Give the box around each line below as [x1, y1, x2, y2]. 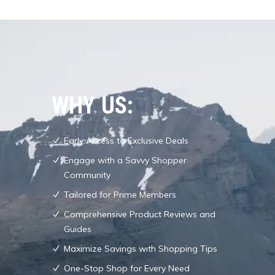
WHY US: [52, 91, 134, 119]
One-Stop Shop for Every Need [64, 262, 190, 274]
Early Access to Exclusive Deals [64, 134, 188, 146]
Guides [64, 223, 91, 234]
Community [64, 169, 110, 180]
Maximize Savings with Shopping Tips [64, 242, 217, 254]
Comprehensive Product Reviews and [64, 208, 215, 220]
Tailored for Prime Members [64, 188, 176, 200]
